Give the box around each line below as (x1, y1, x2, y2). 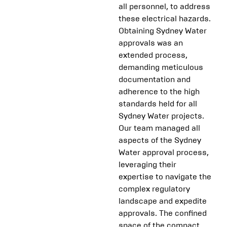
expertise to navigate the (119, 172, 211, 182)
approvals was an (119, 38, 183, 48)
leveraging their (119, 160, 176, 170)
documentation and (119, 74, 191, 85)
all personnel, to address (119, 2, 210, 12)
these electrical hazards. (119, 14, 211, 24)
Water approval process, (119, 147, 209, 158)
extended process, (119, 50, 187, 60)
